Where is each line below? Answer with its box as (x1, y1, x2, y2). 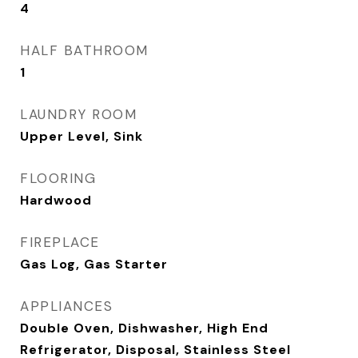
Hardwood (20, 192, 92, 209)
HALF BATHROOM (20, 42, 149, 59)
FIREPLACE (20, 233, 100, 251)
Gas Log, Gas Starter (20, 256, 168, 272)
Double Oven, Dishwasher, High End (20, 320, 268, 336)
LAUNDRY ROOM (20, 105, 137, 123)
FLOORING (20, 169, 96, 187)
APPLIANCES (20, 297, 113, 315)
